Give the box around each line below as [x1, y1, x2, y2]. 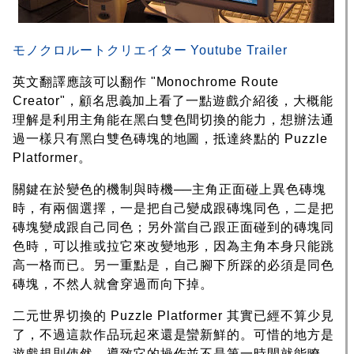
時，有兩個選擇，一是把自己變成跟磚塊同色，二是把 [13, 201, 335, 216]
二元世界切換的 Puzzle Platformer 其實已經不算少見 [13, 309, 334, 323]
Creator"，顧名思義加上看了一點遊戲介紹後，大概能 [13, 94, 333, 108]
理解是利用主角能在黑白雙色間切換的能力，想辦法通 [13, 113, 335, 127]
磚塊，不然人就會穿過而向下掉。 [13, 277, 214, 292]
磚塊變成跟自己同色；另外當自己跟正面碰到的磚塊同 [13, 220, 335, 235]
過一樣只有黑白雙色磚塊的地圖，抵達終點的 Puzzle [13, 132, 328, 146]
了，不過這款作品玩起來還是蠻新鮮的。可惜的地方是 [13, 328, 335, 342]
